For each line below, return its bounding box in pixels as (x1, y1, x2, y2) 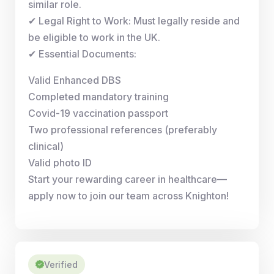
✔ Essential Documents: (28, 47, 136, 60)
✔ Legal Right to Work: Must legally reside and (28, 14, 240, 27)
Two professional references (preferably (28, 123, 217, 136)
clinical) (28, 139, 64, 152)
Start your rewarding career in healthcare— (28, 172, 227, 185)
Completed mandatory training (28, 90, 169, 103)
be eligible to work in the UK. (28, 31, 160, 43)
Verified (44, 259, 78, 270)
